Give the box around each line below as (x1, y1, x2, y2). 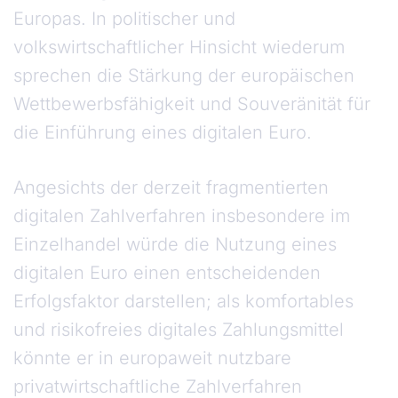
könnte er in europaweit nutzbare (13, 347, 291, 370)
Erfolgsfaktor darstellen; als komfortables (13, 291, 354, 313)
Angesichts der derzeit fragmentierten (13, 177, 329, 199)
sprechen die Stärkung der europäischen (13, 65, 354, 87)
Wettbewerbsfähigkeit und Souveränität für (13, 93, 370, 115)
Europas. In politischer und (13, 8, 235, 30)
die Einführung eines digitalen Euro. (13, 122, 322, 144)
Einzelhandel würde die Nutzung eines (13, 234, 337, 256)
